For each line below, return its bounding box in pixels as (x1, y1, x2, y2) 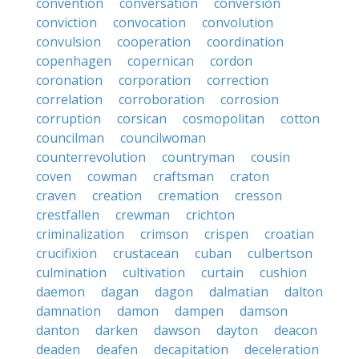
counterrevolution (36, 148, 146, 166)
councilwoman (120, 129, 206, 147)
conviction (36, 14, 97, 31)
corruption (36, 110, 101, 127)
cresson (235, 187, 282, 204)
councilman (36, 129, 104, 147)
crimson (140, 225, 188, 243)
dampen (175, 302, 224, 320)
